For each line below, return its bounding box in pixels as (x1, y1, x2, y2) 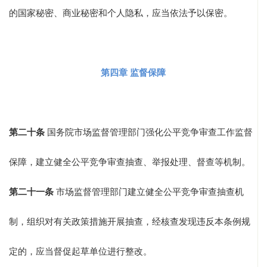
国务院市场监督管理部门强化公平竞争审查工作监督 (45, 128, 253, 138)
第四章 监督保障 (101, 68, 166, 78)
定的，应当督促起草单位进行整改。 (9, 247, 152, 257)
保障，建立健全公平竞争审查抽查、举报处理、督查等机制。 (9, 157, 250, 167)
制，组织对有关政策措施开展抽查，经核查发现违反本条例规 (9, 217, 250, 227)
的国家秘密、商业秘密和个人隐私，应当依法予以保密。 (9, 8, 232, 18)
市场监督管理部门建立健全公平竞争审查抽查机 (54, 187, 244, 197)
